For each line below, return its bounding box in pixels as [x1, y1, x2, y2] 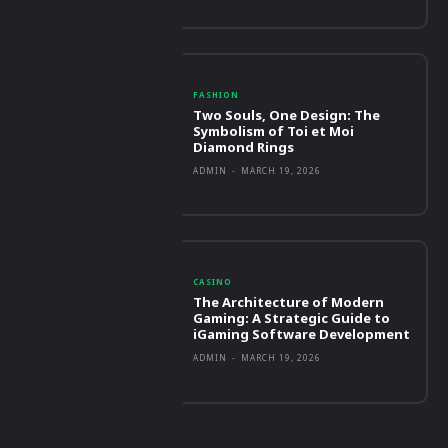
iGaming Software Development [193, 324, 411, 343]
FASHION [193, 88, 240, 100]
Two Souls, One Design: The [193, 105, 381, 124]
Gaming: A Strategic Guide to [193, 308, 391, 327]
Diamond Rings [193, 137, 295, 156]
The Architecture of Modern [193, 292, 385, 311]
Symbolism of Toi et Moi [193, 121, 355, 140]
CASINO [193, 275, 233, 287]
